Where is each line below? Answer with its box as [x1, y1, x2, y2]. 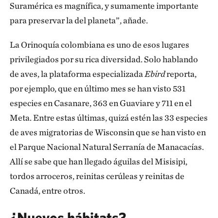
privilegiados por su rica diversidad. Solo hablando [10, 54, 198, 64]
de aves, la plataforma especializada [10, 69, 145, 79]
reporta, [165, 69, 197, 79]
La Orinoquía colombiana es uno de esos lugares [10, 39, 189, 50]
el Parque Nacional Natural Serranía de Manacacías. [10, 142, 204, 152]
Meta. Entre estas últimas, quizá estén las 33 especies [10, 112, 208, 123]
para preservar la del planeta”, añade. [10, 15, 148, 25]
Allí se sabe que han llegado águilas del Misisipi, [10, 156, 187, 166]
